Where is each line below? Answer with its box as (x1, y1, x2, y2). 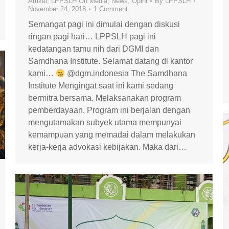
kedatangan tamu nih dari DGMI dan (28, 44, 159, 53)
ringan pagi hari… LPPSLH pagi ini (28, 32, 156, 41)
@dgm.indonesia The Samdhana (65, 69, 188, 78)
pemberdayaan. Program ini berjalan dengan (28, 106, 190, 114)
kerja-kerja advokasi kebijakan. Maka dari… (28, 143, 187, 151)
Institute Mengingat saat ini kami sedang (28, 81, 173, 90)
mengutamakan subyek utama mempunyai (28, 118, 181, 127)
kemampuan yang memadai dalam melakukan (28, 130, 195, 139)
